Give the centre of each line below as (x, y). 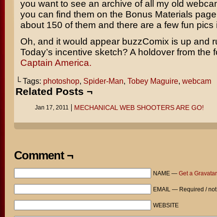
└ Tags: (29, 81)
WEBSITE (166, 205)
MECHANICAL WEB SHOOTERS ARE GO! (139, 108)
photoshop (61, 81)
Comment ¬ (43, 155)
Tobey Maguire (153, 81)
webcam (196, 81)
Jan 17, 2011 (52, 108)
